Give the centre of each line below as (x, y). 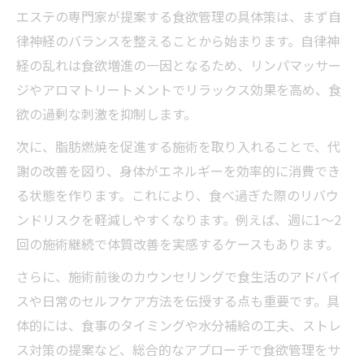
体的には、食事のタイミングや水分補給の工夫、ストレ (179, 325)
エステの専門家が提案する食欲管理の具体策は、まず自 (179, 16)
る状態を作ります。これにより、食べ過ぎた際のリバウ (178, 195)
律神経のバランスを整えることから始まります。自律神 (178, 40)
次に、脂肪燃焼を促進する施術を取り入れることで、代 (178, 146)
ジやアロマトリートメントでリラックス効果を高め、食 (179, 89)
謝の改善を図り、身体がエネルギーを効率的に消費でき (178, 170)
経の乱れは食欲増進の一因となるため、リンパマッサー (179, 65)
